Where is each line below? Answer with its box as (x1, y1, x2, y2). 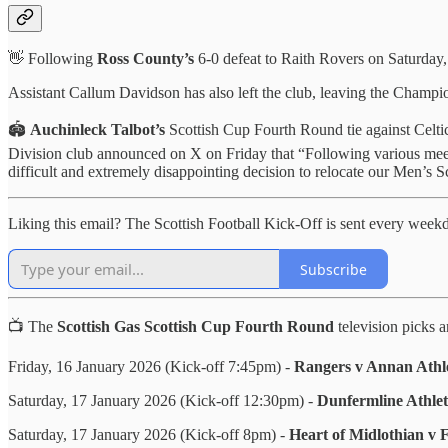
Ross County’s (97, 50, 194, 68)
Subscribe (300, 259, 367, 279)
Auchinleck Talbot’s (30, 121, 165, 139)
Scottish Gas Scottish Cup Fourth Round (57, 318, 334, 336)
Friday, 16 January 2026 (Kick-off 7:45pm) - (8, 358, 294, 376)
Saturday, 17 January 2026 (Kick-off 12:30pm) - (8, 392, 317, 410)
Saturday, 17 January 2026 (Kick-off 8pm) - (8, 426, 289, 444)
